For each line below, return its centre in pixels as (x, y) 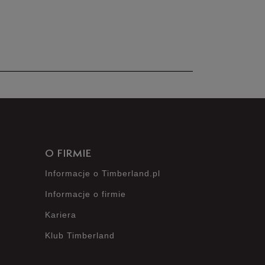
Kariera (61, 215)
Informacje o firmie (85, 194)
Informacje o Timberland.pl (103, 173)
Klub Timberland (80, 235)
